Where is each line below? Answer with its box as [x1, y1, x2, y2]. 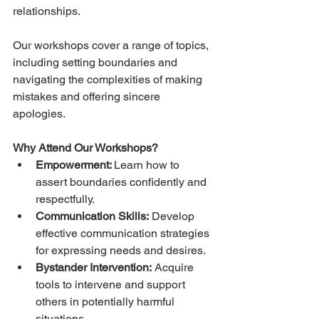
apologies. [13, 106, 66, 120]
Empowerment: [36, 157, 114, 172]
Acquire [152, 260, 197, 274]
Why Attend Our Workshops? [13, 140, 158, 155]
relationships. [13, 4, 80, 18]
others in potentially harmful [36, 294, 177, 308]
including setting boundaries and [13, 55, 180, 69]
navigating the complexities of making [13, 72, 205, 86]
